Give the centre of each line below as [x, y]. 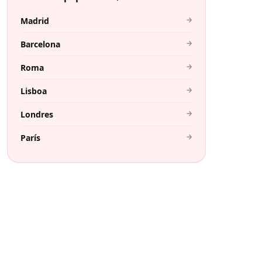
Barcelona [40, 44]
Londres [37, 114]
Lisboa [34, 91]
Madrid [35, 20]
